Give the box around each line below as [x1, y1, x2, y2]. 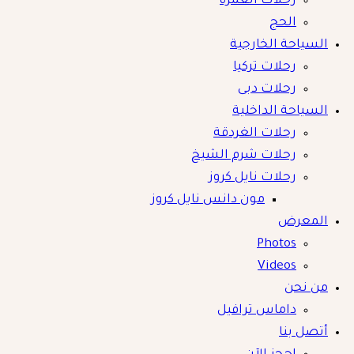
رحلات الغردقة [213, 126, 296, 141]
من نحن [284, 281, 328, 296]
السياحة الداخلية [232, 104, 328, 119]
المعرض [278, 215, 328, 229]
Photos [257, 237, 296, 251]
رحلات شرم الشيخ [191, 149, 296, 163]
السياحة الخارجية [230, 38, 328, 52]
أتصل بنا [279, 326, 328, 340]
